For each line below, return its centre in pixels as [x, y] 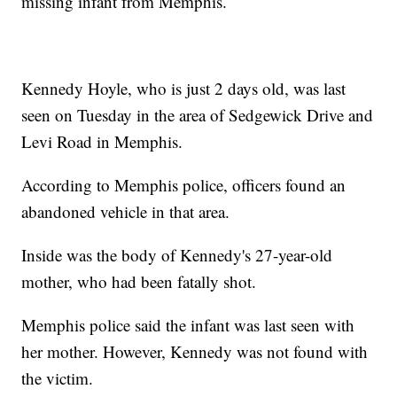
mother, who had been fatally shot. [139, 282]
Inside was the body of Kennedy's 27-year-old [177, 255]
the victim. [58, 378]
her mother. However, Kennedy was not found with [195, 352]
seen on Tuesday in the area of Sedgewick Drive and [198, 115]
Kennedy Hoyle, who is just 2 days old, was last [184, 89]
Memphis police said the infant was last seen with [188, 325]
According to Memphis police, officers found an [184, 185]
